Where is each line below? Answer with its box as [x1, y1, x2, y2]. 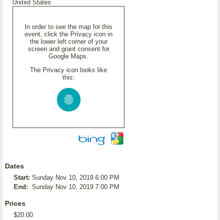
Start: [14, 174, 30, 181]
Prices [5, 199, 26, 207]
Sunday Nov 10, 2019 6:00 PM [32, 174, 119, 181]
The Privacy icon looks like [30, 66, 107, 74]
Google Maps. [49, 53, 88, 60]
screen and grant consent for [27, 45, 110, 53]
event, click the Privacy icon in [25, 30, 112, 38]
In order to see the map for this [25, 23, 112, 30]
